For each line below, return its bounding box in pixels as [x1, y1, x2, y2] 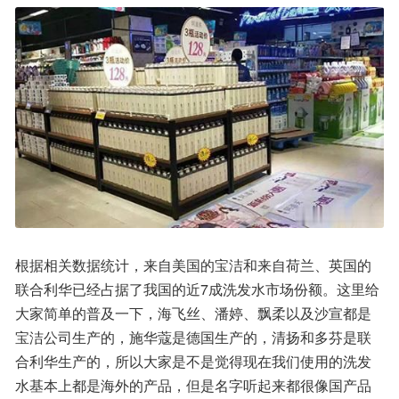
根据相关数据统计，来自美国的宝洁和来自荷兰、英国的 [15, 255, 371, 276]
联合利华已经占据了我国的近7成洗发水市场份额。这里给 [15, 279, 379, 300]
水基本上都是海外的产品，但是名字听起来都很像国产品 [15, 375, 371, 396]
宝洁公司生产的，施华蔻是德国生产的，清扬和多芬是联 [15, 327, 371, 348]
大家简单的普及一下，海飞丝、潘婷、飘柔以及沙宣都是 [15, 303, 371, 324]
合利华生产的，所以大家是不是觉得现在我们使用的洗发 [15, 351, 371, 372]
